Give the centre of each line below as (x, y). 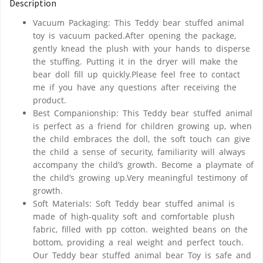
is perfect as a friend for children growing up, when (142, 126)
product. (50, 100)
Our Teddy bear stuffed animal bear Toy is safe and (142, 255)
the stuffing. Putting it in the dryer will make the (135, 61)
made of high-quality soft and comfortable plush (134, 216)
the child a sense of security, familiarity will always (139, 151)
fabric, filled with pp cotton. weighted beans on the (140, 229)
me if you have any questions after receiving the (135, 87)
